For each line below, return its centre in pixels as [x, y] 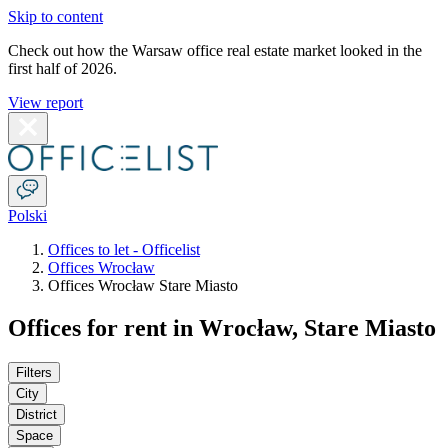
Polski [27, 215]
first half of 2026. [62, 68]
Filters [34, 372]
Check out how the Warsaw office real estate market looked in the [215, 50]
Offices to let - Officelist [124, 249]
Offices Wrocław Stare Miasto [143, 285]
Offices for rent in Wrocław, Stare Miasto [222, 327]
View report [45, 102]
